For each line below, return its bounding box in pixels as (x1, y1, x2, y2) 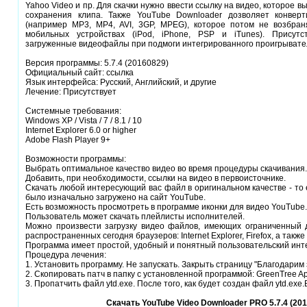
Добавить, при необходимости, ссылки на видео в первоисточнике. (25, 173, 286, 184)
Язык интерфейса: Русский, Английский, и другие (25, 77, 217, 88)
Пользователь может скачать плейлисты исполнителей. (25, 212, 245, 222)
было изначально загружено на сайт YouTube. (25, 193, 206, 203)
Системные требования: (25, 106, 121, 116)
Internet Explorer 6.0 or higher (25, 125, 136, 136)
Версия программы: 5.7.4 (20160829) (25, 58, 169, 69)
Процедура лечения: (25, 250, 106, 260)
